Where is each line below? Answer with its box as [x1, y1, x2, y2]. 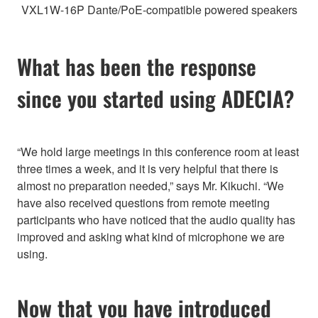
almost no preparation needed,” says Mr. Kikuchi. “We [17, 177, 284, 194]
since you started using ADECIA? [17, 82, 295, 114]
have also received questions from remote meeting [17, 194, 270, 211]
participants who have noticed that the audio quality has [17, 211, 295, 228]
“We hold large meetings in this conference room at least [17, 143, 299, 160]
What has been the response [17, 50, 256, 82]
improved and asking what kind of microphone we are [17, 228, 285, 245]
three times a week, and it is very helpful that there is [17, 160, 278, 177]
